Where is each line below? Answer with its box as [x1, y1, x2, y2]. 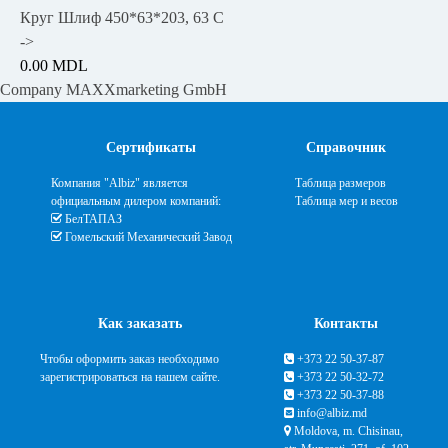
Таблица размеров [294, 175, 386, 190]
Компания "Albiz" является [50, 175, 188, 190]
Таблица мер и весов [294, 193, 398, 208]
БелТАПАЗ [64, 211, 122, 226]
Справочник [306, 139, 386, 155]
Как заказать [97, 315, 182, 331]
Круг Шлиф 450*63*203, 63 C [20, 8, 224, 26]
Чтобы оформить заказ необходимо [39, 351, 219, 366]
